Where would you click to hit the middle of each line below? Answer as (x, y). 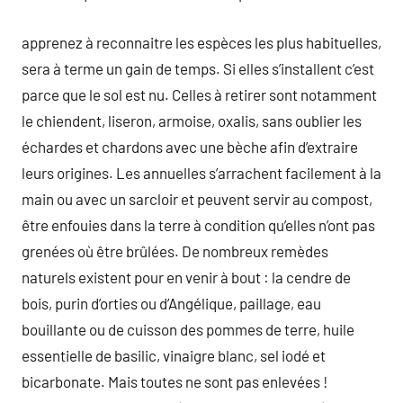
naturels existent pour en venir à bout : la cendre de (186, 277)
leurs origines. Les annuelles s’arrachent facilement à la (201, 172)
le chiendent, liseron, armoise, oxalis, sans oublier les (192, 120)
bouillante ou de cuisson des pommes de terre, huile (188, 329)
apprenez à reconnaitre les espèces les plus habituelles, (201, 42)
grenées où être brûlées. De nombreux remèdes (175, 251)
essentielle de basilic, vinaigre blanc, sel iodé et (174, 355)
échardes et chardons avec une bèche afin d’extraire (190, 146)
